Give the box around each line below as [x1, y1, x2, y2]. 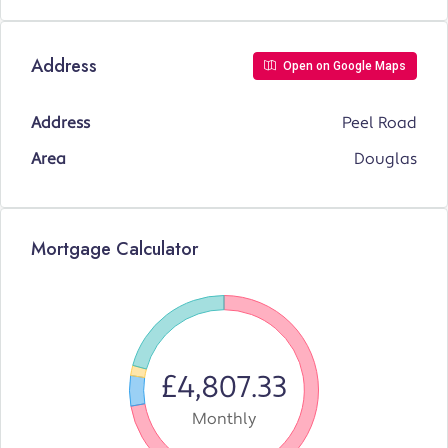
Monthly [192, 409, 256, 430]
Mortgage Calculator [31, 236, 198, 263]
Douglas [354, 149, 417, 170]
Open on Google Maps [280, 59, 406, 74]
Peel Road [342, 113, 417, 134]
